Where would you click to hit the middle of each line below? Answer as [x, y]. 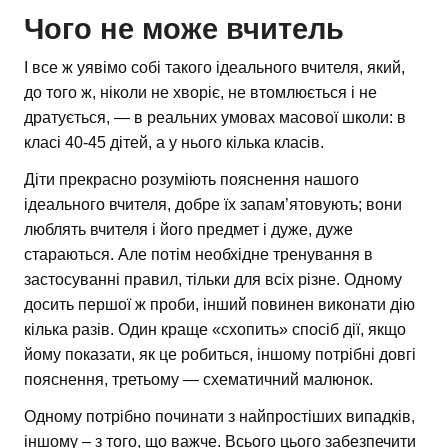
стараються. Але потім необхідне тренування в [198, 255]
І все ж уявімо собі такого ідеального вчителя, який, [214, 68]
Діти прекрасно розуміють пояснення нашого [191, 180]
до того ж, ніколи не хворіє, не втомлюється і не [200, 93]
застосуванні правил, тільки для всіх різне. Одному [213, 280]
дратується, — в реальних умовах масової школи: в [215, 118]
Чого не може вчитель [184, 29]
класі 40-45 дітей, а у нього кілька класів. [174, 143]
